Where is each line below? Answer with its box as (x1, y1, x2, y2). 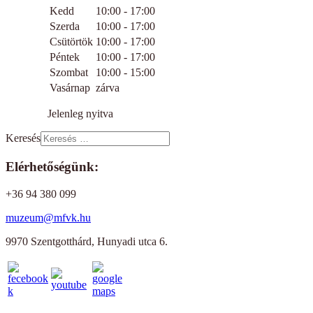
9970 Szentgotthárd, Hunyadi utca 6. (6, 235, 168, 247)
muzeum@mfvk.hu (6, 211, 91, 224)
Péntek (50, 51, 80, 64)
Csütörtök (50, 36, 93, 48)
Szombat (50, 66, 88, 79)
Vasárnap (50, 82, 90, 94)
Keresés (6, 132, 41, 145)
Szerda (50, 20, 80, 33)
